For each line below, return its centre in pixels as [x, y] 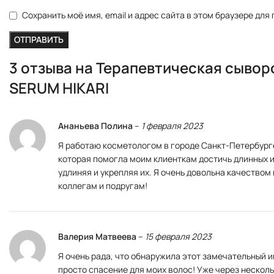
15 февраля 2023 [178, 237]
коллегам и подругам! [103, 186]
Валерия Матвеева [98, 237]
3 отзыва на [53, 68]
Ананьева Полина [96, 126]
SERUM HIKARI [59, 88]
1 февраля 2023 [172, 126]
